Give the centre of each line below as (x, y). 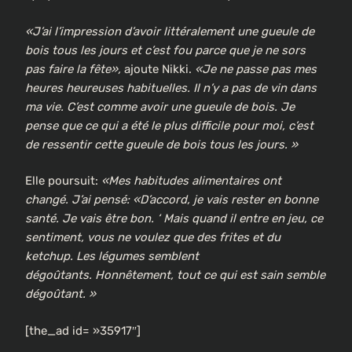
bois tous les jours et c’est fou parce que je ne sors (165, 50)
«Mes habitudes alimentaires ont (191, 181)
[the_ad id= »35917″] (83, 330)
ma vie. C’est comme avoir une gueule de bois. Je (160, 106)
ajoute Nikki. (158, 69)
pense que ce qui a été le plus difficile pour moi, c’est (169, 125)
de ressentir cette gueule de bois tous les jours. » (161, 144)
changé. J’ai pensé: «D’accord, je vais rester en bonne (172, 200)
